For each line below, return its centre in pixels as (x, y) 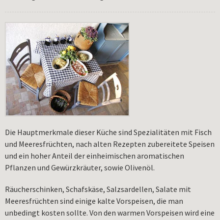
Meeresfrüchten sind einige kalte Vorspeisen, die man (94, 201)
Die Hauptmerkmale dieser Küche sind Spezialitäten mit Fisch (108, 132)
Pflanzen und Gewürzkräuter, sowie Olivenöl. (80, 167)
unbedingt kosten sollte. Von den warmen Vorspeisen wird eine (110, 212)
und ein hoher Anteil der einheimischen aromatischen (95, 155)
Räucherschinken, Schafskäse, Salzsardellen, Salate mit (98, 189)
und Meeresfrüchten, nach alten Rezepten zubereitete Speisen (110, 144)
